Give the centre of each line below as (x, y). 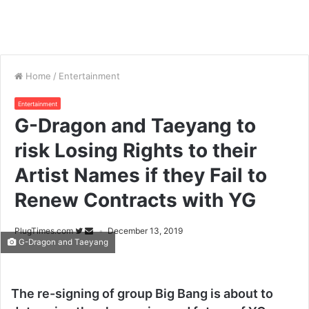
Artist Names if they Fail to (141, 175)
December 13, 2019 (145, 231)
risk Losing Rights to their (136, 150)
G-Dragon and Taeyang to (135, 126)
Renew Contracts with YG (135, 200)
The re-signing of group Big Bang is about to (142, 293)
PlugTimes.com (44, 231)
